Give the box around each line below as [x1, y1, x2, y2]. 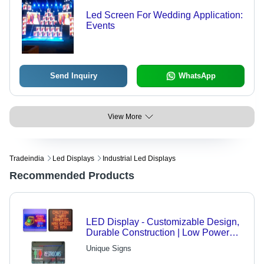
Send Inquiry [49, 71, 97, 81]
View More [108, 113, 142, 121]
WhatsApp [178, 71, 216, 81]
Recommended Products [9, 170, 134, 182]
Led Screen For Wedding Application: [85, 10, 243, 21]
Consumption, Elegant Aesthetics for [85, 238, 238, 249]
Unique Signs [85, 244, 131, 253]
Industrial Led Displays [103, 154, 176, 163]
